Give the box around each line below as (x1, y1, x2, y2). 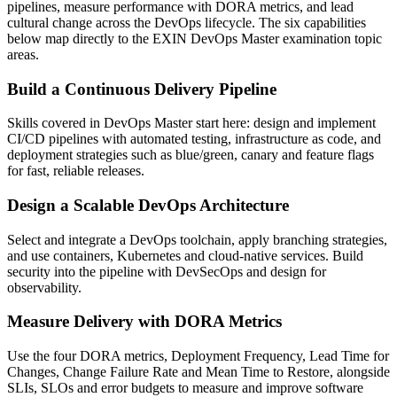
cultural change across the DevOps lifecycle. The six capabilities (7, 14, 366, 30)
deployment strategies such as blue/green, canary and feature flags (7, 147, 374, 163)
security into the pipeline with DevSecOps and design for (7, 263, 326, 279)
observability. (7, 279, 82, 295)
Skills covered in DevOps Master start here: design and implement (7, 115, 376, 131)
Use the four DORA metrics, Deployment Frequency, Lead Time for (7, 348, 389, 364)
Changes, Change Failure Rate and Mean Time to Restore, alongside (7, 364, 390, 380)
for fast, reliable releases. (7, 163, 144, 179)
